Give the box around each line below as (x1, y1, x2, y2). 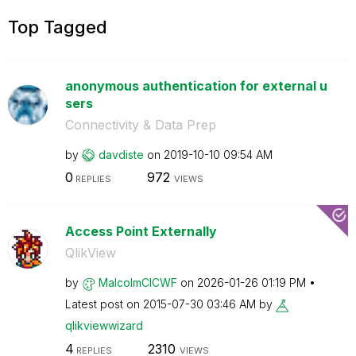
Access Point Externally (64, 223, 217, 239)
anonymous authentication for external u (64, 77, 327, 94)
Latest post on (64, 297, 143, 311)
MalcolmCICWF (98, 276, 177, 289)
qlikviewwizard (64, 319, 143, 332)
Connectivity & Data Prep (64, 116, 216, 133)
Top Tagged (8, 16, 107, 37)
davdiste (98, 147, 144, 161)
